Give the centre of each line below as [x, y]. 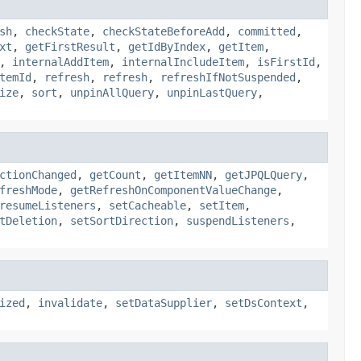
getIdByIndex [167, 46]
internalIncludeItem [183, 62]
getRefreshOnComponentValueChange [173, 190]
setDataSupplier [164, 303]
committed [267, 31]
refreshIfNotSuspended [228, 77]
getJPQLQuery [263, 174]
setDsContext [263, 303]
